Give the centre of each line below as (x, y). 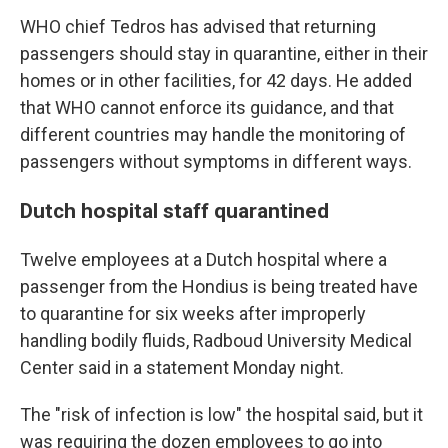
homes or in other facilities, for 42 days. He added (216, 80)
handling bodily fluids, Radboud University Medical (216, 340)
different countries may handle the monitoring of (213, 134)
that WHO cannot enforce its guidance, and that (207, 107)
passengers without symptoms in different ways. (216, 161)
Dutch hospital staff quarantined (174, 210)
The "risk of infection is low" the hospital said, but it (221, 414)
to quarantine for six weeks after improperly (193, 313)
